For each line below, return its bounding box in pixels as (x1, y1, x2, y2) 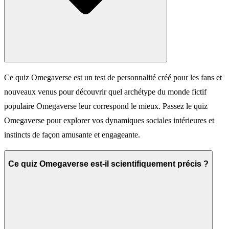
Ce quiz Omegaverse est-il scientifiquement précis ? (8, 159, 209, 169)
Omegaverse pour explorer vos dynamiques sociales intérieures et (4, 116, 214, 125)
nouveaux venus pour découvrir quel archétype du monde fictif (4, 87, 207, 96)
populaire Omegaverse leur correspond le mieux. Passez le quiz (4, 101, 208, 110)
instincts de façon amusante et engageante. (4, 130, 140, 139)
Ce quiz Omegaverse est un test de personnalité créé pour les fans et (4, 73, 222, 82)
